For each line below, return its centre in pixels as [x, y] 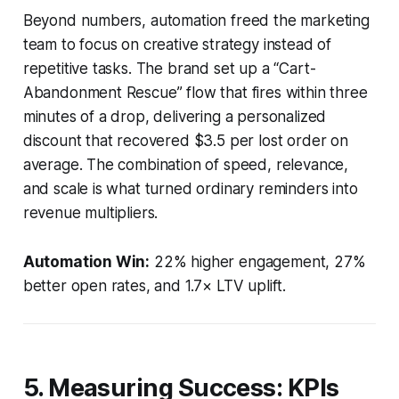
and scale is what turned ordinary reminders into [190, 188]
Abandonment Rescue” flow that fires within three [195, 92]
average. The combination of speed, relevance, [186, 164]
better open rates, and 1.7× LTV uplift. [155, 285]
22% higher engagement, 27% [258, 261]
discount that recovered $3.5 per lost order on [185, 140]
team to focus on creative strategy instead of [177, 44]
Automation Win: [86, 261]
